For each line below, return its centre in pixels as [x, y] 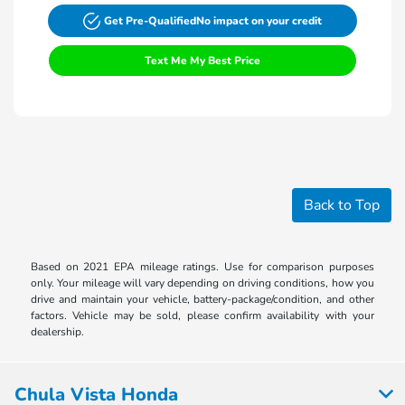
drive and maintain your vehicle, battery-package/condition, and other [202, 300]
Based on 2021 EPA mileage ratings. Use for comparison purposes [202, 267]
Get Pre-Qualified [151, 21]
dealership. [58, 332]
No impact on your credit [259, 21]
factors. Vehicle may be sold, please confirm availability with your [202, 316]
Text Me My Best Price [202, 61]
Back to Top [342, 206]
